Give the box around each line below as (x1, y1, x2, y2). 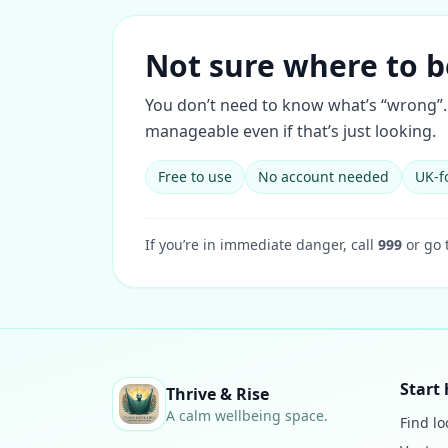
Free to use (158, 167, 232, 186)
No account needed (258, 167, 389, 186)
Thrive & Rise (166, 383, 269, 405)
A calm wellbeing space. (166, 406, 328, 425)
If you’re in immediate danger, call (145, 235, 378, 254)
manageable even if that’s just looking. (145, 120, 436, 142)
